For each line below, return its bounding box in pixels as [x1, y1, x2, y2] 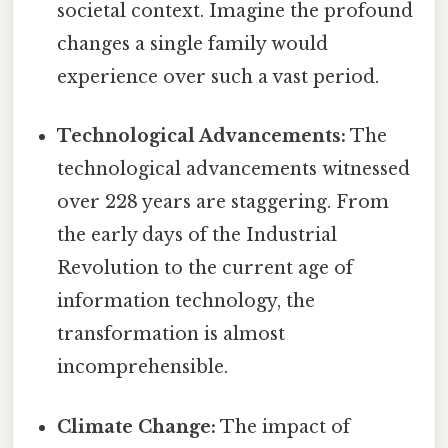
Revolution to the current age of [57, 257, 354, 280]
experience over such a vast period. [57, 66, 380, 89]
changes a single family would [57, 33, 329, 56]
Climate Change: [57, 415, 217, 438]
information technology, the [57, 290, 316, 313]
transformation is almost [57, 323, 286, 346]
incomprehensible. [57, 356, 229, 379]
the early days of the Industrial [57, 224, 338, 247]
